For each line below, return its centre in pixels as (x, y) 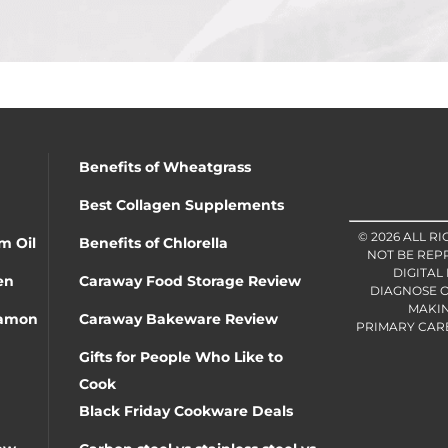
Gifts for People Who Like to (181, 356)
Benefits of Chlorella (153, 242)
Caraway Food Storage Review (190, 280)
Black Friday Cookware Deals (186, 410)
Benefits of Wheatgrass (165, 166)
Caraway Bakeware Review (178, 318)
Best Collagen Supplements (181, 204)
